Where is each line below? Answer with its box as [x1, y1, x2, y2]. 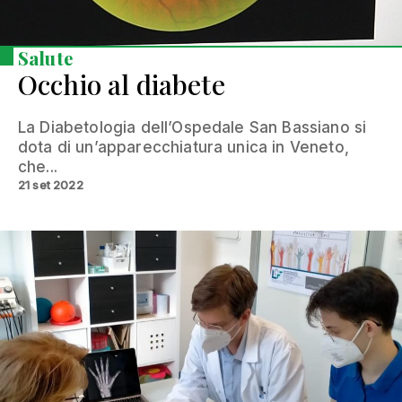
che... [18, 157, 57, 176]
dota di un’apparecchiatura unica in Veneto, [18, 137, 349, 156]
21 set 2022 [18, 177, 83, 192]
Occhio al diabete [18, 66, 225, 102]
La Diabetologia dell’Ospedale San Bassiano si [18, 118, 367, 136]
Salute [18, 45, 73, 70]
